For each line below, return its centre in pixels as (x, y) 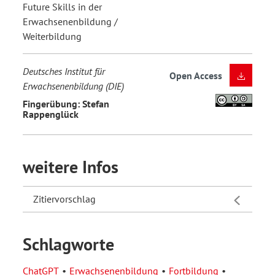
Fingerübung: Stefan (66, 103)
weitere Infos (71, 167)
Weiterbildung (52, 37)
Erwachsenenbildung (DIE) (73, 86)
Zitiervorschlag (64, 199)
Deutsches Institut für (64, 72)
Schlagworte (68, 244)
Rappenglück (51, 114)
